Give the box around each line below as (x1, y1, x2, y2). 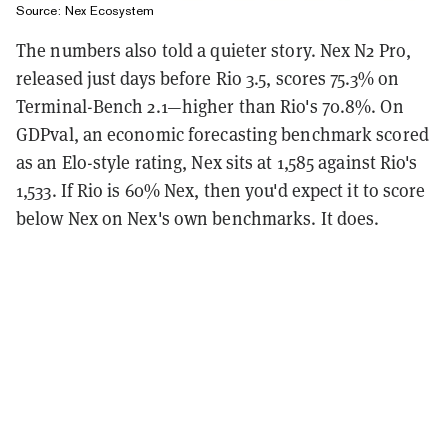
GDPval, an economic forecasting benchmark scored (16, 122, 429, 146)
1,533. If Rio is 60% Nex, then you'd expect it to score (16, 178, 426, 202)
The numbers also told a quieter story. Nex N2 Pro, (16, 38, 412, 62)
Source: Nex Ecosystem (16, 2, 154, 18)
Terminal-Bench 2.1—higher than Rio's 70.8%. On (16, 94, 404, 118)
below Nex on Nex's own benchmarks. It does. (16, 206, 380, 230)
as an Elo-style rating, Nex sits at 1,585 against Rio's (16, 150, 418, 174)
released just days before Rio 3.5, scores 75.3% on (16, 66, 400, 90)
